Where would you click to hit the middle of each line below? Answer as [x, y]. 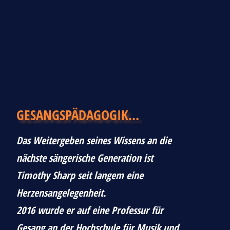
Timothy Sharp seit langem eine [80, 175]
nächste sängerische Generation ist [85, 158]
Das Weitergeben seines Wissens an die [94, 140]
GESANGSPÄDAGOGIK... [78, 114]
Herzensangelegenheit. [62, 193]
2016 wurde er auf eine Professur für [90, 210]
